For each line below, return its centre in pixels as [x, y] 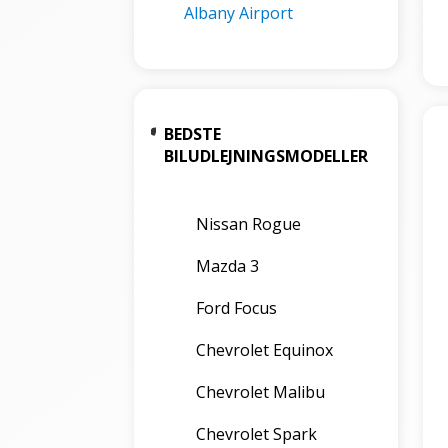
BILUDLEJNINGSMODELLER [266, 156]
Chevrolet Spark [257, 434]
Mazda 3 [228, 266]
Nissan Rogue [249, 224]
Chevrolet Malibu [261, 392]
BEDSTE [193, 134]
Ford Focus [237, 308]
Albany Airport [239, 13]
